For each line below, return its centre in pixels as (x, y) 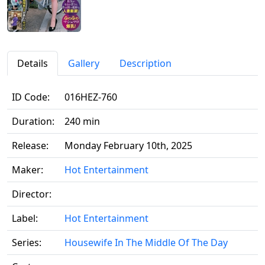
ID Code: (31, 97)
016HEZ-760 (91, 97)
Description (146, 64)
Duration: (33, 122)
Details (33, 64)
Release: (30, 146)
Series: (27, 243)
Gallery (84, 64)
